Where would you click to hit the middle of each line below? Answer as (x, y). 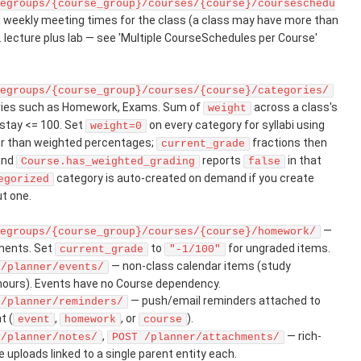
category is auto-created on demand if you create (184, 178)
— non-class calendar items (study (200, 266)
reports (222, 160)
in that (303, 160)
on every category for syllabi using (236, 125)
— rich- (303, 336)
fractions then (288, 143)
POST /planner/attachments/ (196, 337)
